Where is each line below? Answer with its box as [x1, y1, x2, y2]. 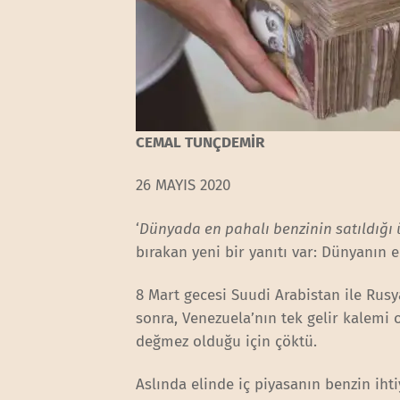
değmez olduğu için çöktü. [136, 331, 322, 351]
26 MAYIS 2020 [136, 176, 231, 196]
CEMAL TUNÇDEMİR [136, 133, 265, 153]
